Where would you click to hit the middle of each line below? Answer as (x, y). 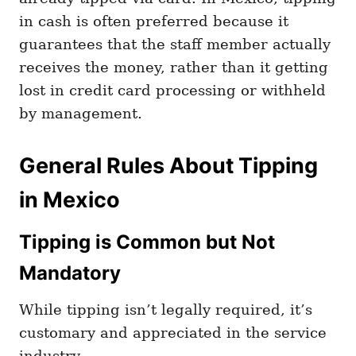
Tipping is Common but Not (147, 242)
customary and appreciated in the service (173, 333)
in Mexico (70, 200)
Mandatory (70, 273)
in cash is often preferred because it (154, 21)
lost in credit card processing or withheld (172, 91)
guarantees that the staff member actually (175, 44)
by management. (81, 114)
